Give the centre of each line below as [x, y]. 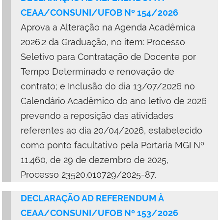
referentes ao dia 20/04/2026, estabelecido [111, 130]
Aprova [37, 27]
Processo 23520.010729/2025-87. [88, 174]
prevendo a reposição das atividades [97, 115]
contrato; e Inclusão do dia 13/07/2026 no [108, 86]
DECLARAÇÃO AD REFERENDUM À [92, 198]
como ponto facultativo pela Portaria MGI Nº [112, 145]
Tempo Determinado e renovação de [97, 71]
